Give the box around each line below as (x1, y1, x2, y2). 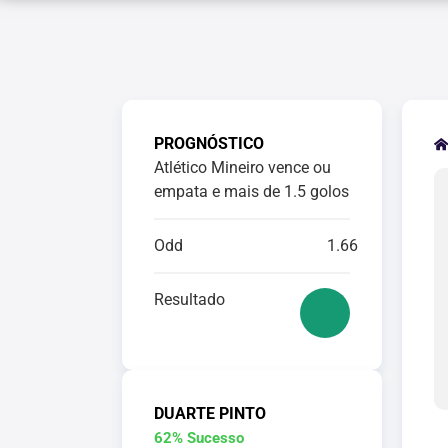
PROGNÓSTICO (154, 134, 264, 153)
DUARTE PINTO (154, 404, 266, 423)
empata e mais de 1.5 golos (154, 182, 349, 201)
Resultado (154, 290, 225, 309)
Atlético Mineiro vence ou (154, 158, 331, 177)
